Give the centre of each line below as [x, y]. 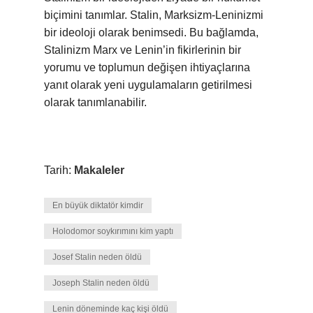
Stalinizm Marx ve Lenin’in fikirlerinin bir [143, 50]
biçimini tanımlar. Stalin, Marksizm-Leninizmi [154, 15]
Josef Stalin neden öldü [97, 257]
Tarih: [59, 170]
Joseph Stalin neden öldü [101, 283]
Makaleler [99, 170]
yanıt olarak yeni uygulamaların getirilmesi [148, 85]
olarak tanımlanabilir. [95, 102]
